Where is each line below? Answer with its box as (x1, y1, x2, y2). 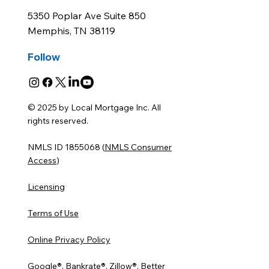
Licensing (27, 181, 65, 193)
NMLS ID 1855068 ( (27, 142, 104, 153)
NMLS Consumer (104, 142, 172, 153)
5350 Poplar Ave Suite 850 (28, 10, 147, 22)
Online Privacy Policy (27, 234, 110, 246)
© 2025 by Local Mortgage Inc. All (27, 102, 161, 113)
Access (27, 155, 56, 166)
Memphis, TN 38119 (28, 25, 116, 37)
